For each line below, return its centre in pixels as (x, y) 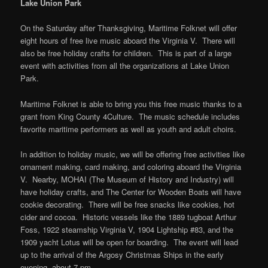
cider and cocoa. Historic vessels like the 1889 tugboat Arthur (129, 217)
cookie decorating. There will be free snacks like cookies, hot (128, 204)
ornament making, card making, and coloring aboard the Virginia (131, 166)
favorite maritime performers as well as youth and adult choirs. (129, 129)
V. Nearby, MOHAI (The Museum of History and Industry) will (127, 179)
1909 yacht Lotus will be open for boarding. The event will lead (130, 242)
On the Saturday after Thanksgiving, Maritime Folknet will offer (129, 28)
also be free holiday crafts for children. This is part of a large (126, 53)
